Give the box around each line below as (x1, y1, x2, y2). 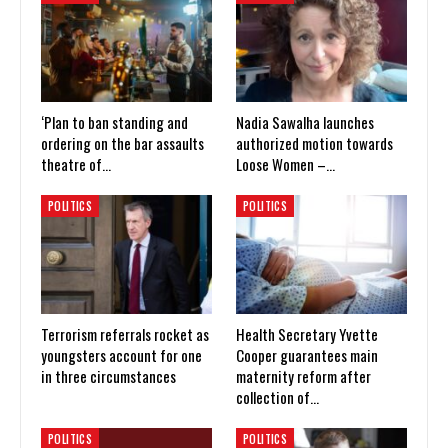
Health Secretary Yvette (236, 323, 378, 346)
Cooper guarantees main (236, 344, 378, 367)
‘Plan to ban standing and (41, 110, 188, 133)
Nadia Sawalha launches (236, 110, 374, 133)
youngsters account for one (41, 344, 202, 367)
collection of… (236, 386, 319, 409)
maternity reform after (236, 365, 371, 388)
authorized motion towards (236, 131, 393, 154)
